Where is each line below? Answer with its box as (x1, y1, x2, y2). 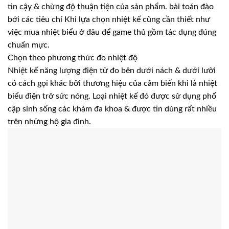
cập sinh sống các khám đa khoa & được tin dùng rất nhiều (8, 105, 217, 113)
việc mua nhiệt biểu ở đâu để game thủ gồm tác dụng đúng (8, 28, 216, 37)
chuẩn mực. (8, 41, 50, 50)
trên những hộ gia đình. (8, 118, 91, 126)
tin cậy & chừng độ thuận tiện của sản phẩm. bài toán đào (8, 3, 214, 11)
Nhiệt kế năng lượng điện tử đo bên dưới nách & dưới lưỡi (8, 66, 216, 75)
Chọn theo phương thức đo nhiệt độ (8, 54, 138, 62)
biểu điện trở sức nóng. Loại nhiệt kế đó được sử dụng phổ (8, 92, 216, 101)
